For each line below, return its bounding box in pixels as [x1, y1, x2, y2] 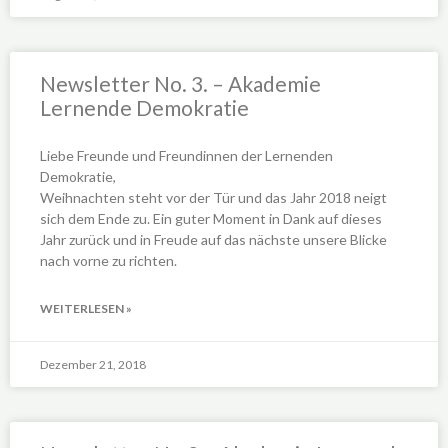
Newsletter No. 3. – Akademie [40, 70, 321, 96]
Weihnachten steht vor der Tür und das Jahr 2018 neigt [40, 188, 387, 206]
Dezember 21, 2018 [40, 356, 146, 372]
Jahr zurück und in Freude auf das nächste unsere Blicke [40, 230, 387, 248]
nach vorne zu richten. [40, 251, 177, 269]
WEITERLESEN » [40, 300, 132, 316]
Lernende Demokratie [40, 94, 249, 120]
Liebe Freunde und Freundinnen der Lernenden [40, 146, 333, 164]
